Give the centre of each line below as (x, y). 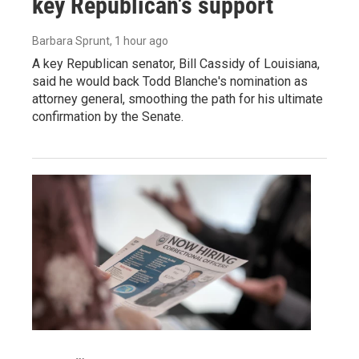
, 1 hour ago (139, 41)
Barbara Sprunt (71, 41)
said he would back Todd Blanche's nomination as (170, 82)
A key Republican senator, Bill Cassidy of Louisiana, (176, 64)
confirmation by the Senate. (108, 117)
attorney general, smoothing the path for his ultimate (177, 99)
